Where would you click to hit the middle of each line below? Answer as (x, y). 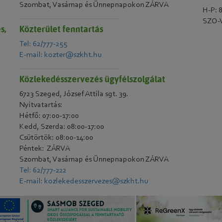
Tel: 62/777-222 (43, 170)
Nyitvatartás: (41, 105)
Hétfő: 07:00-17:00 (49, 116)
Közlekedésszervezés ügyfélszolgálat (92, 79)
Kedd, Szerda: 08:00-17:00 (62, 127)
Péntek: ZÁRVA (45, 149)
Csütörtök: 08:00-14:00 (56, 138)
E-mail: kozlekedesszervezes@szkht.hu (84, 181)
